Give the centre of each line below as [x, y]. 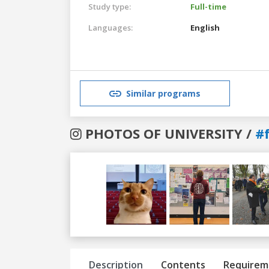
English [205, 27]
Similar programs [163, 94]
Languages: [110, 27]
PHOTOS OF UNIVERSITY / [168, 133]
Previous [123, 234]
